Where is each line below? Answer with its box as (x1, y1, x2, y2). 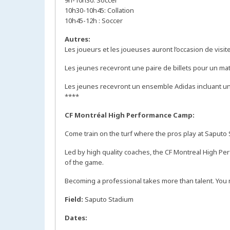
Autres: (65, 34, 90, 44)
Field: (65, 195, 83, 204)
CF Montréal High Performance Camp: (65, 110, 195, 120)
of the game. (65, 158, 105, 167)
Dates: (65, 213, 87, 223)
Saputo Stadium (83, 195, 135, 204)
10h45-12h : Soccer (65, 16, 124, 26)
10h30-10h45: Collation (65, 6, 136, 15)
